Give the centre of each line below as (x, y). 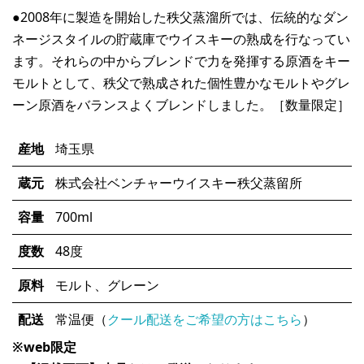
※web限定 (44, 347)
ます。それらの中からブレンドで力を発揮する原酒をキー (181, 61)
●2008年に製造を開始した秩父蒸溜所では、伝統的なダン (180, 17)
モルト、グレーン (107, 285)
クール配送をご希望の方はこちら (205, 319)
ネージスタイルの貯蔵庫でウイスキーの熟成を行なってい (181, 39)
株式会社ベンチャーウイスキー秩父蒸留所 (179, 182)
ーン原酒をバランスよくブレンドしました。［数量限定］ (181, 104)
